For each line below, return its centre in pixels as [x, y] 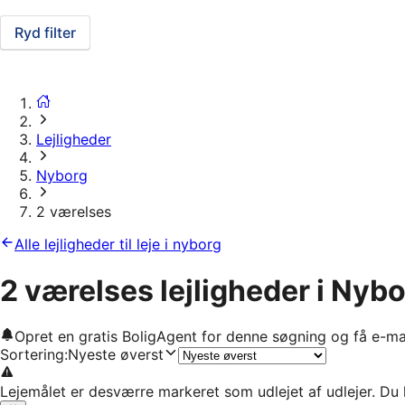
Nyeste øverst [116, 355]
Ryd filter [45, 33]
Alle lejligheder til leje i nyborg [118, 245]
